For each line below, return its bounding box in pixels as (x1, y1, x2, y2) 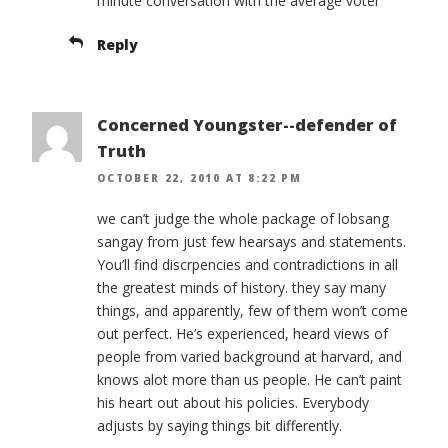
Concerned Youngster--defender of (97, 113, 397, 136)
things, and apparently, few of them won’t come (97, 301, 408, 321)
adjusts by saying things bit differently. (97, 416, 342, 436)
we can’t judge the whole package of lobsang (97, 209, 389, 229)
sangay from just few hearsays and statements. (97, 232, 406, 252)
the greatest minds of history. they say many (97, 278, 386, 298)
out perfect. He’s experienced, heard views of (97, 324, 388, 344)
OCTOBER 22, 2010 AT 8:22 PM (97, 171, 303, 186)
